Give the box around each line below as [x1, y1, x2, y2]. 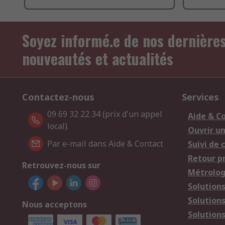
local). [47, 121, 69, 132]
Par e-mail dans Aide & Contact [47, 138, 163, 150]
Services [182, 91, 219, 103]
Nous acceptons [22, 199, 87, 210]
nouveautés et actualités [22, 47, 173, 70]
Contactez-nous [22, 91, 94, 103]
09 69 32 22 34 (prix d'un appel [47, 108, 162, 120]
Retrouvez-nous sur [22, 160, 100, 171]
